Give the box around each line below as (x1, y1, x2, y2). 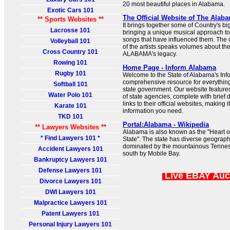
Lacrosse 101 (50, 27, 91, 34)
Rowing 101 (53, 59, 88, 66)
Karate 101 (54, 102, 87, 109)
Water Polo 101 (48, 91, 93, 99)
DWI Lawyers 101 (45, 188, 96, 196)
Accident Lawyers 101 (38, 145, 103, 152)
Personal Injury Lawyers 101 (29, 221, 112, 228)
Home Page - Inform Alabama (123, 64, 216, 71)
